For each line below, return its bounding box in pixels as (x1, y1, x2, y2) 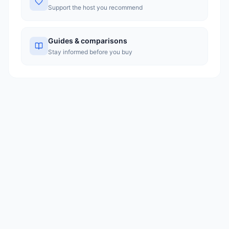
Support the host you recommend (48, 4, 143, 11)
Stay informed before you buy (48, 48, 132, 56)
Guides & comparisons (48, 36, 127, 45)
